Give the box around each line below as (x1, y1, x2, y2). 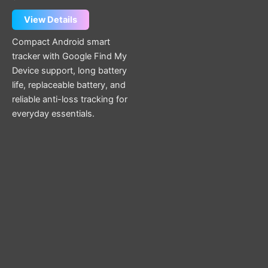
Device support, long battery (12, 65, 127, 76)
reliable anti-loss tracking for (12, 93, 127, 105)
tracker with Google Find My (12, 50, 127, 62)
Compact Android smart (12, 36, 110, 47)
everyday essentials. (12, 108, 95, 119)
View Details (24, 14, 77, 26)
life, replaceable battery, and (12, 79, 126, 90)
